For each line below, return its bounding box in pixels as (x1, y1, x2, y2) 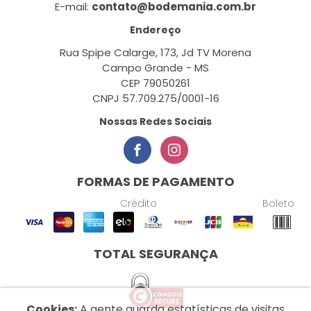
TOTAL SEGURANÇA (93, 245, 218, 262)
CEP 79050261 (121, 76, 190, 90)
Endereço (130, 23, 181, 37)
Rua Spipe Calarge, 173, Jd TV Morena (60, 45, 251, 60)
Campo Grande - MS (102, 60, 209, 75)
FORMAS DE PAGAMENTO (76, 173, 235, 190)
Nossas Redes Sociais (99, 115, 212, 128)
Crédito (120, 196, 157, 210)
